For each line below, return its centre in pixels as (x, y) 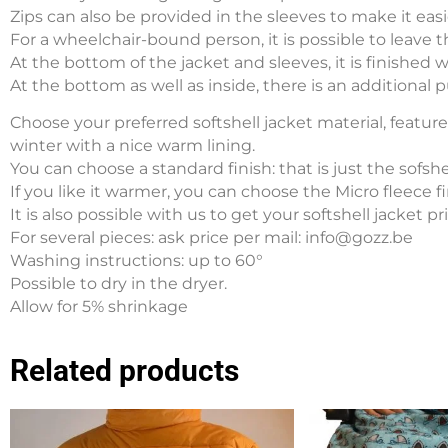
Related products (124, 370)
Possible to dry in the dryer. (118, 284)
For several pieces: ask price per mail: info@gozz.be (211, 238)
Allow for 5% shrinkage (99, 307)
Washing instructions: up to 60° (136, 261)
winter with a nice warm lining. (132, 146)
